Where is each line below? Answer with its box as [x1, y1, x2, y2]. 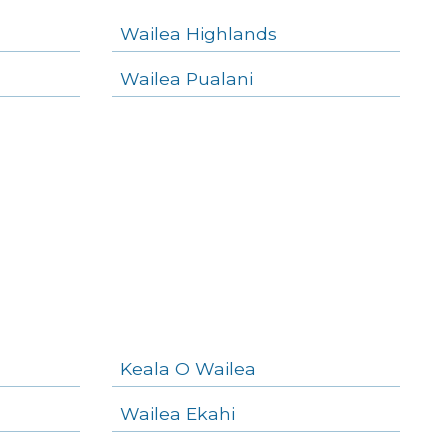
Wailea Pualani [120, 67, 253, 89]
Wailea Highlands [120, 22, 277, 44]
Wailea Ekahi [120, 402, 235, 424]
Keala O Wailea [120, 357, 256, 379]
